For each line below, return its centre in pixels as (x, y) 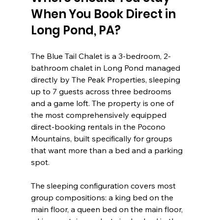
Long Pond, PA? (76, 30)
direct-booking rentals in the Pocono (99, 126)
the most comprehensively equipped (99, 115)
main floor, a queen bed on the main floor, (108, 209)
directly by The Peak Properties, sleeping (106, 79)
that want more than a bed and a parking (108, 150)
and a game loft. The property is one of (103, 103)
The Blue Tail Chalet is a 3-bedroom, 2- (101, 56)
